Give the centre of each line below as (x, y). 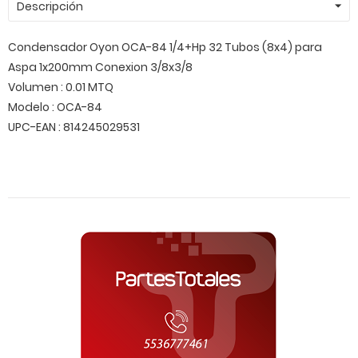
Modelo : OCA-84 (55, 107)
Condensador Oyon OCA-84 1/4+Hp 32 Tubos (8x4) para (165, 47)
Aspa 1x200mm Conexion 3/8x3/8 (100, 67)
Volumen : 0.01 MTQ (61, 87)
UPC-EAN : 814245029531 (74, 127)
